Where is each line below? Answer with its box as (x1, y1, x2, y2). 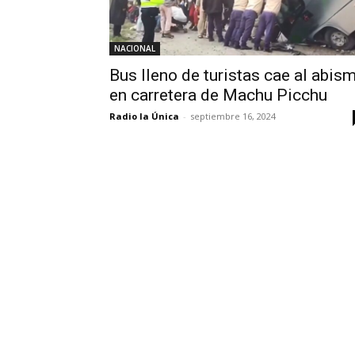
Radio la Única (109, 110, 179, 122)
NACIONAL (114, 43, 155, 54)
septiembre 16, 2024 (190, 110, 276, 122)
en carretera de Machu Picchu (109, 86, 327, 105)
